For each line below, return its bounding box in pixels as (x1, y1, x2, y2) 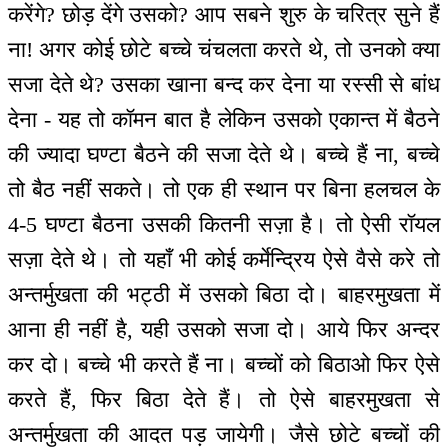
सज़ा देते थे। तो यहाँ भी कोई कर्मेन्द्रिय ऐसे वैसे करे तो (8, 247, 440, 273)
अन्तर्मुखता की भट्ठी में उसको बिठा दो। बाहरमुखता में (8, 282, 440, 308)
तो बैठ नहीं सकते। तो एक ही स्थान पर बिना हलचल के (8, 177, 440, 203)
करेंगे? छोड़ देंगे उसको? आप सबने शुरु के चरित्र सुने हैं (8, 2, 440, 28)
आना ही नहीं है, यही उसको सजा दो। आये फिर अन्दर (8, 317, 440, 343)
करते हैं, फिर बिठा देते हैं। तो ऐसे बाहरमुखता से (8, 387, 440, 413)
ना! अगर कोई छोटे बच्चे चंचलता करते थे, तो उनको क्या (8, 37, 440, 63)
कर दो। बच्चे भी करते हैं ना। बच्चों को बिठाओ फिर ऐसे (8, 352, 440, 378)
